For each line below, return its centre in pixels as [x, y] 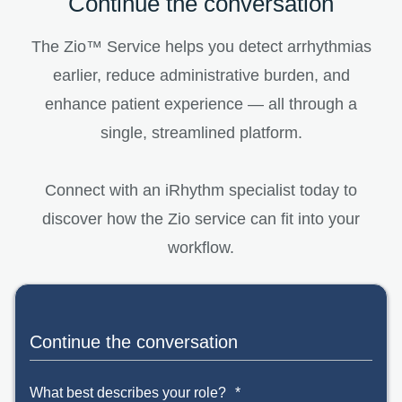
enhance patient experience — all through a [201, 104]
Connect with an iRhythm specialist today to [201, 190]
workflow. [201, 247]
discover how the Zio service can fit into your [201, 218]
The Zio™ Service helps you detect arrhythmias [201, 46]
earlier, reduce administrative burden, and [201, 75]
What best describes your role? [128, 392]
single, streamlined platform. [201, 132]
